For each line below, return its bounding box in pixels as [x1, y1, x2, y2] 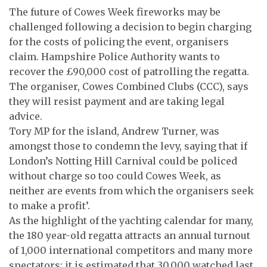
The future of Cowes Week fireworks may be [9, 6, 221, 18]
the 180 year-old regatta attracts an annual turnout [9, 229, 250, 241]
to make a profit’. [9, 200, 90, 212]
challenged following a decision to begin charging [9, 21, 252, 33]
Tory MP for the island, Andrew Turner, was [9, 125, 219, 137]
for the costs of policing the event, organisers [9, 36, 229, 48]
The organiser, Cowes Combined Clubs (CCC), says [9, 80, 249, 92]
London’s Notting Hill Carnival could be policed [9, 155, 237, 167]
